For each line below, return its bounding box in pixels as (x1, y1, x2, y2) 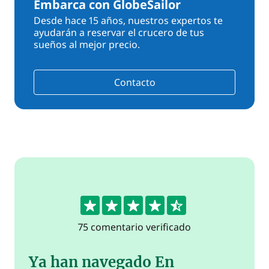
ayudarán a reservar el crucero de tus (34, 26, 204, 39)
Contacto (113, 76, 156, 89)
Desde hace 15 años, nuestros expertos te (34, 14, 223, 27)
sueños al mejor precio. (34, 38, 140, 51)
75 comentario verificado (78, 220, 191, 234)
